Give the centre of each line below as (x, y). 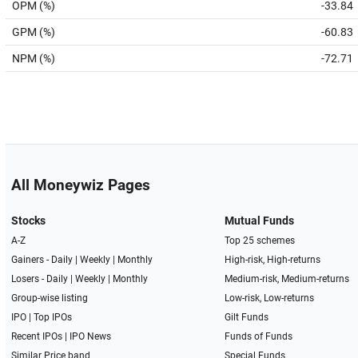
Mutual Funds (260, 221)
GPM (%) (34, 32)
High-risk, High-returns (273, 260)
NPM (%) (34, 58)
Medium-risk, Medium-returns (287, 279)
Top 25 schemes (260, 241)
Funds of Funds (259, 336)
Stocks (28, 221)
